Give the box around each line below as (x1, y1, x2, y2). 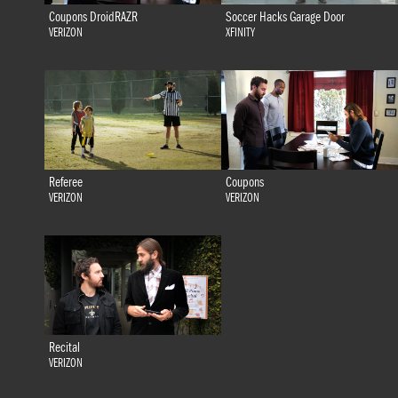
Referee (48, 174, 83, 191)
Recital (48, 339, 80, 356)
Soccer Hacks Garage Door (225, 9, 345, 26)
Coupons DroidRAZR (48, 9, 138, 26)
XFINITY (225, 26, 255, 41)
